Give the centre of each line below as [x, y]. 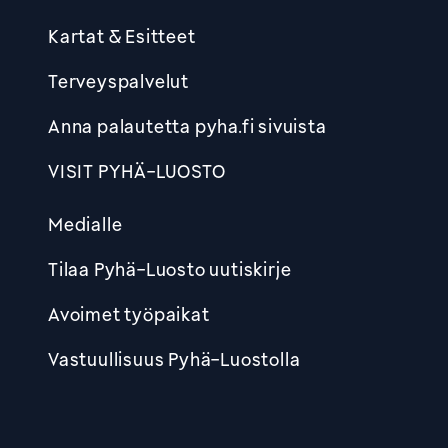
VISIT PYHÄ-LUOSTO [137, 170]
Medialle [85, 223]
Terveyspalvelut [118, 80]
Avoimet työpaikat [129, 313]
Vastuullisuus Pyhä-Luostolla [174, 358]
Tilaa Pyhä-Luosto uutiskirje [170, 268]
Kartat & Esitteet [122, 35]
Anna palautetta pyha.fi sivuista [187, 125]
